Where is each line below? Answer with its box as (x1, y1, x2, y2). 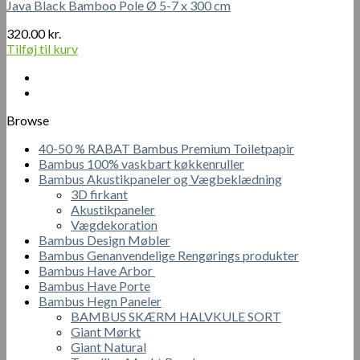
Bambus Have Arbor (39, 262, 155, 278)
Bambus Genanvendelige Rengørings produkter (39, 247, 299, 263)
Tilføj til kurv (6, 40, 78, 56)
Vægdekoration (71, 216, 157, 232)
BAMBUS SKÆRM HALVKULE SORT (71, 308, 281, 324)
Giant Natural (71, 338, 146, 354)
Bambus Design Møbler (39, 231, 170, 247)
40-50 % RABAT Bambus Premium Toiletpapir (39, 140, 294, 156)
